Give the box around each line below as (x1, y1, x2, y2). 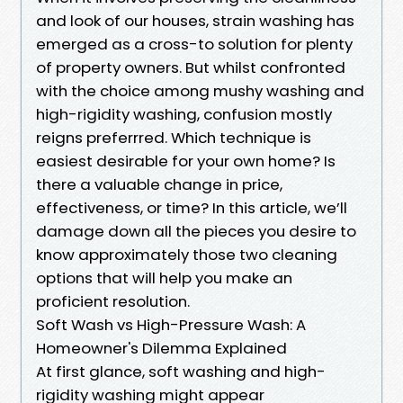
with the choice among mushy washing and (36, 79, 364, 102)
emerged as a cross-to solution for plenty (36, 32, 353, 55)
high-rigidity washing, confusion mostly (36, 103, 332, 125)
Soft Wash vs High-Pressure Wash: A (36, 313, 306, 336)
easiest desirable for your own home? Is (36, 149, 336, 172)
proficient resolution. (36, 290, 190, 312)
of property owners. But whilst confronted (36, 56, 345, 78)
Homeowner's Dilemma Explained (36, 336, 287, 359)
